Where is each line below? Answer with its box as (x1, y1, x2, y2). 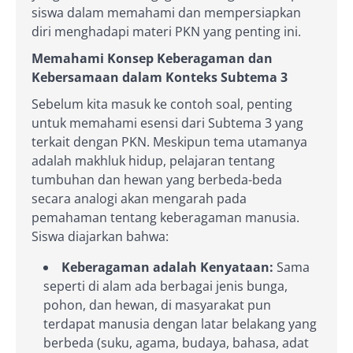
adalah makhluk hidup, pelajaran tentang (32, 151, 275, 169)
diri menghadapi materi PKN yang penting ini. (32, 22, 301, 40)
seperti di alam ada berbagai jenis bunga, (43, 277, 288, 295)
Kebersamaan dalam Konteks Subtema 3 (32, 68, 288, 86)
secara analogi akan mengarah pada (32, 189, 247, 207)
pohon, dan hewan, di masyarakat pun (43, 295, 271, 314)
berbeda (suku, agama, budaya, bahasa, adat (43, 333, 309, 351)
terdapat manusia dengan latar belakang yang (43, 314, 317, 333)
